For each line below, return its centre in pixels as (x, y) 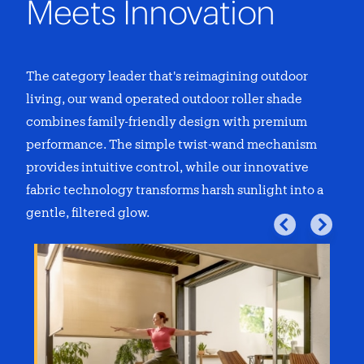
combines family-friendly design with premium (167, 122)
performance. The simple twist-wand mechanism (171, 145)
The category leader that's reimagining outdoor (167, 76)
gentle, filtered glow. (88, 213)
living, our (58, 99)
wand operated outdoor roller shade (196, 99)
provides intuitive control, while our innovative (167, 167)
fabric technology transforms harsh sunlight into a (175, 190)
